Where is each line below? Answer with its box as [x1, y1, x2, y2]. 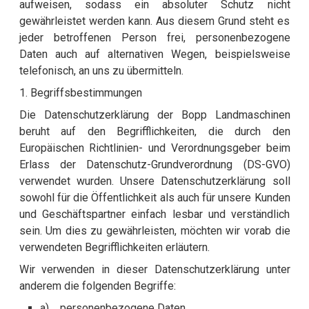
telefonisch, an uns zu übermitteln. [19, 64, 183, 78]
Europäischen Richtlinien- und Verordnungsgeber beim [19, 141, 290, 155]
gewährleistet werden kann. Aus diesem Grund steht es [19, 14, 290, 28]
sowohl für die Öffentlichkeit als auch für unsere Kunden [19, 191, 290, 205]
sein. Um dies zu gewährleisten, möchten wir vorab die [19, 224, 290, 238]
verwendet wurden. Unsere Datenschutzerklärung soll [19, 175, 290, 188]
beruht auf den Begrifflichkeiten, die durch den [19, 125, 290, 139]
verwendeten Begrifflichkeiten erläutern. [19, 241, 210, 255]
